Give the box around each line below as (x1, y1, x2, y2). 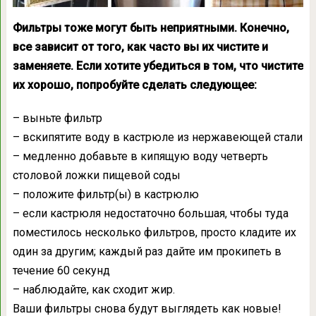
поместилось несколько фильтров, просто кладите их (12, 225, 296, 239)
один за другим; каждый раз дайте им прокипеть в (12, 244, 281, 258)
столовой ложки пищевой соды (12, 168, 181, 182)
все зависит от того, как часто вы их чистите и (12, 39, 268, 54)
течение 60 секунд (12, 263, 110, 277)
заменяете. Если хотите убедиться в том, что (12, 59, 258, 73)
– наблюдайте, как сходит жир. (12, 282, 175, 296)
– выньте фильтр (12, 111, 102, 125)
